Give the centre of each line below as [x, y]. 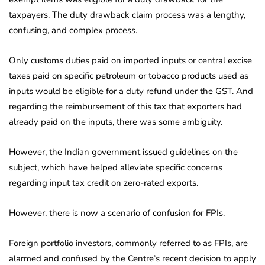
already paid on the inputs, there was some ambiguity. [116, 122]
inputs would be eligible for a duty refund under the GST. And [131, 91]
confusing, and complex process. [73, 30]
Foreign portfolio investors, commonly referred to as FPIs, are [128, 243]
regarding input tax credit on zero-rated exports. [104, 183]
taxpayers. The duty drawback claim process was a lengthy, [127, 15]
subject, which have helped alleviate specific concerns [116, 168]
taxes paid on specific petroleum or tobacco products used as [129, 76]
